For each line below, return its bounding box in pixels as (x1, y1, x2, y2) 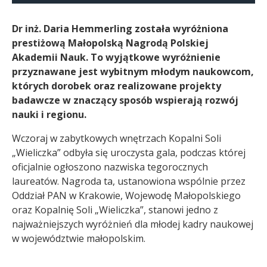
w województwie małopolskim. (12, 231, 145, 245)
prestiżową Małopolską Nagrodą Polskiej (12, 36, 209, 49)
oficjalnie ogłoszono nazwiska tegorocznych (12, 160, 208, 173)
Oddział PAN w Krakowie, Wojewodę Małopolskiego (12, 188, 241, 202)
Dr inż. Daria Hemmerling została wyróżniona (12, 21, 228, 35)
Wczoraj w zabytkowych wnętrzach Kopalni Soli (12, 131, 221, 145)
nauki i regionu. (12, 107, 86, 121)
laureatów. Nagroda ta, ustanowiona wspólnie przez (12, 174, 246, 188)
